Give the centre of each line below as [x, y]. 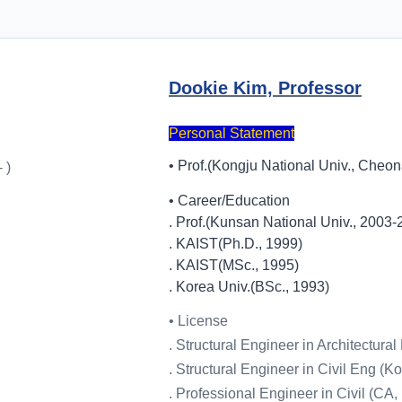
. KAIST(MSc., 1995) [234, 265]
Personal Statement [232, 133]
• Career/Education [229, 201]
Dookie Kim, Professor [265, 88]
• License [198, 321]
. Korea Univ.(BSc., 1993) [249, 287]
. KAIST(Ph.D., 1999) [236, 244]
